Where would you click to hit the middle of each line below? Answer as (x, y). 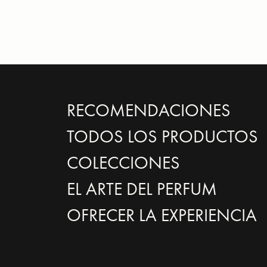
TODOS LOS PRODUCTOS (162, 136)
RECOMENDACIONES (149, 110)
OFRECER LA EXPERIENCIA (162, 215)
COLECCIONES (123, 162)
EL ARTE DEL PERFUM (142, 189)
